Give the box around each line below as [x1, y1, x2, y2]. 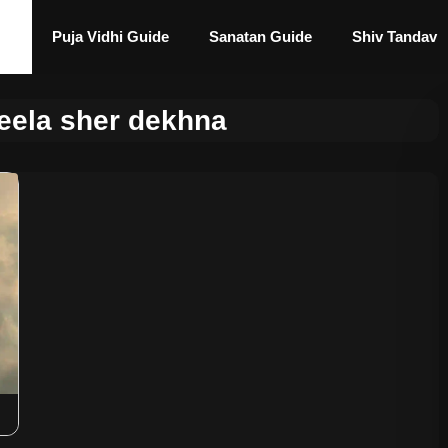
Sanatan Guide [209, 28, 312, 45]
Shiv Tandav [352, 28, 437, 45]
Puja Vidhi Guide [52, 28, 169, 45]
